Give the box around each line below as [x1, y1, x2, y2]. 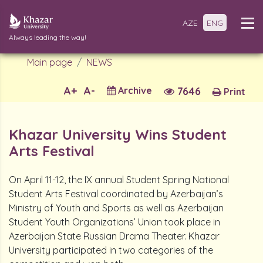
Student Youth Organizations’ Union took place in [9, 216, 220, 228]
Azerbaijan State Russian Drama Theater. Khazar [9, 230, 220, 242]
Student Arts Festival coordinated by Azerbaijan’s [9, 188, 223, 200]
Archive [116, 85, 152, 96]
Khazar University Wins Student [9, 126, 227, 143]
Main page [27, 56, 72, 68]
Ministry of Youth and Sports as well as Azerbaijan [9, 202, 224, 214]
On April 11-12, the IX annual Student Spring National [9, 174, 229, 186]
